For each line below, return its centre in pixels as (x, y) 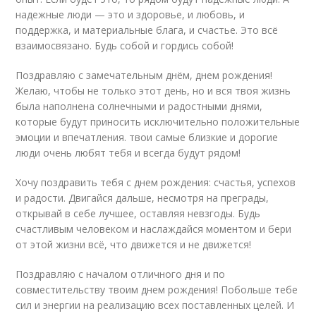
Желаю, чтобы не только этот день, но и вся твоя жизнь (153, 91)
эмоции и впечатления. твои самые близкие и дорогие (147, 137)
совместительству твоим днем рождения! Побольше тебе (157, 290)
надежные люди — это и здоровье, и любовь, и (130, 14)
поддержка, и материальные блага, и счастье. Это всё (147, 30)
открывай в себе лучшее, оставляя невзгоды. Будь (138, 213)
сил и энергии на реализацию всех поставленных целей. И (155, 305)
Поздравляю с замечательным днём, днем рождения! (144, 75)
